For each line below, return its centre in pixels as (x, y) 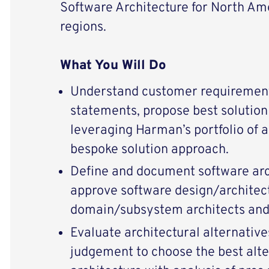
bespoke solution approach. (149, 150)
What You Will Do (113, 66)
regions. (83, 28)
